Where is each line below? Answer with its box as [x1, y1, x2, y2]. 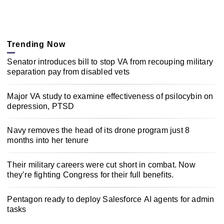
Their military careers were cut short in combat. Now [7, 160, 195, 169]
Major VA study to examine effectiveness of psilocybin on [7, 91, 213, 100]
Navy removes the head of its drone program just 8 [7, 126, 190, 135]
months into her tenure [7, 136, 88, 145]
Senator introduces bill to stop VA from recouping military [7, 57, 213, 66]
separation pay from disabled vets [7, 67, 129, 76]
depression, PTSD [7, 101, 74, 110]
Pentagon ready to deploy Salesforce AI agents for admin [7, 194, 214, 203]
